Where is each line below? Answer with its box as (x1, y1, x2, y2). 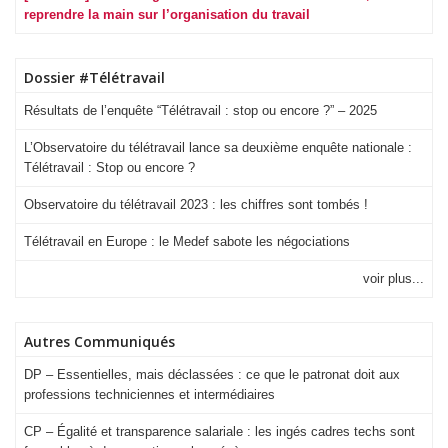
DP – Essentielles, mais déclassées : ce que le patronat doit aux (24, 367, 400, 383)
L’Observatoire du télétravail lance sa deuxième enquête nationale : (24, 140, 412, 156)
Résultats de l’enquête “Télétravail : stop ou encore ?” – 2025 (24, 103, 377, 119)
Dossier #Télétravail (24, 68, 165, 88)
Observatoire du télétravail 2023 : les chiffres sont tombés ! (24, 197, 368, 213)
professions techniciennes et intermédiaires (24, 387, 275, 403)
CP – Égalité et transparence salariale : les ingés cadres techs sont (24, 424, 415, 440)
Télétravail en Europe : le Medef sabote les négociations (24, 234, 350, 250)
